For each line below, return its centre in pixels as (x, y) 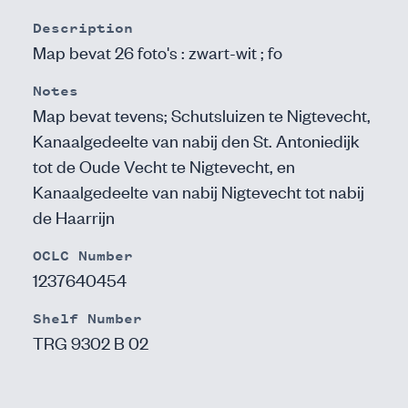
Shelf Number (87, 319)
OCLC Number (83, 256)
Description (83, 28)
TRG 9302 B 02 (91, 342)
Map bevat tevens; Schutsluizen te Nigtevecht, (202, 114)
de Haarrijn (74, 216)
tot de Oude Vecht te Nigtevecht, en (164, 165)
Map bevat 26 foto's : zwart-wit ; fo (158, 51)
